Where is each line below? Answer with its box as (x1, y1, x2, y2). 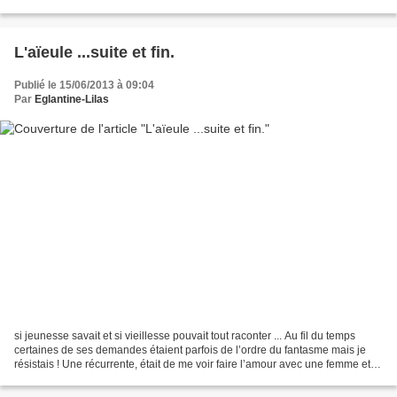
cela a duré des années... (14, 372, 136, 385)
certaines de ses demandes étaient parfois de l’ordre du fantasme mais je (14, 344, 366, 357)
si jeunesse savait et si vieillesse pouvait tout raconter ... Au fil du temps (14, 330, 355, 343)
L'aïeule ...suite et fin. (14, 43, 175, 61)
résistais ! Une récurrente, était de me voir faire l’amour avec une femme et (14, 358, 370, 371)
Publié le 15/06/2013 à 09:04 (14, 78, 154, 91)
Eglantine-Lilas (35, 92, 109, 105)
